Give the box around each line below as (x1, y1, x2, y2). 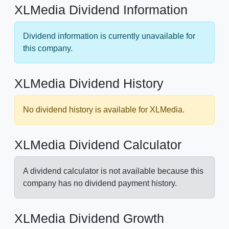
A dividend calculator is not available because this (23, 167, 203, 175)
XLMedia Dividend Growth (14, 211, 164, 225)
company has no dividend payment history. (23, 179, 177, 188)
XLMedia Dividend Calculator (14, 138, 181, 152)
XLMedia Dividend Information (14, 3, 188, 17)
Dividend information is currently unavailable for (23, 32, 195, 40)
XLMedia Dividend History (14, 76, 164, 90)
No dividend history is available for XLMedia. (23, 105, 185, 114)
